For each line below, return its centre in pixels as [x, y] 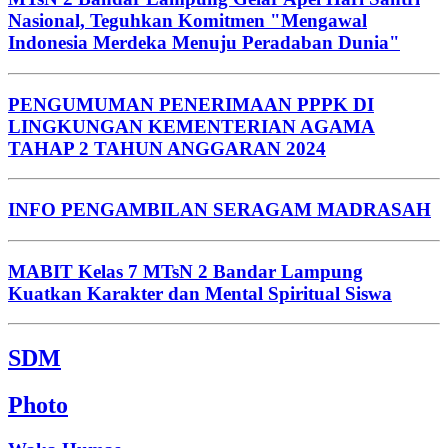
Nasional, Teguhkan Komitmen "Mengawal [187, 21]
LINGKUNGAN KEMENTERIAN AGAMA [191, 126]
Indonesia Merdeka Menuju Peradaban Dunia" [204, 43]
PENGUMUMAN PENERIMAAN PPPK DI [191, 104]
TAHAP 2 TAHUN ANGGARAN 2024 [167, 148]
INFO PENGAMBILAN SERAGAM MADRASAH [219, 210]
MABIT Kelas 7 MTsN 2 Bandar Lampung [185, 271]
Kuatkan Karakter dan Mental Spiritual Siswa [200, 293]
